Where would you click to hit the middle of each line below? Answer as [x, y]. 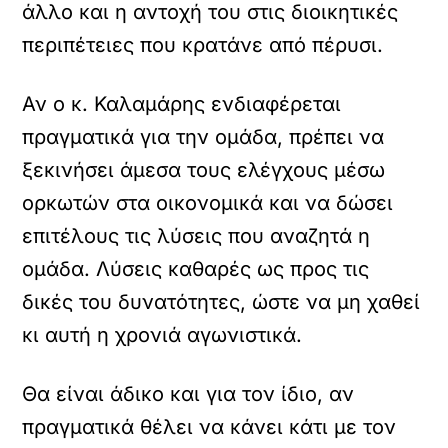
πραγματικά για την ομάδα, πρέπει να [203, 137]
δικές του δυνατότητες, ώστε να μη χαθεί [221, 302]
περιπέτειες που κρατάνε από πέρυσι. [203, 45]
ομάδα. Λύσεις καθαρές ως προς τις [196, 269]
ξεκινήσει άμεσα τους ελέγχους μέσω [204, 170]
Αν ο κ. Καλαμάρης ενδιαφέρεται [182, 104]
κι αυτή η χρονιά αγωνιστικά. [162, 335]
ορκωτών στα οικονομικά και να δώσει [208, 203]
